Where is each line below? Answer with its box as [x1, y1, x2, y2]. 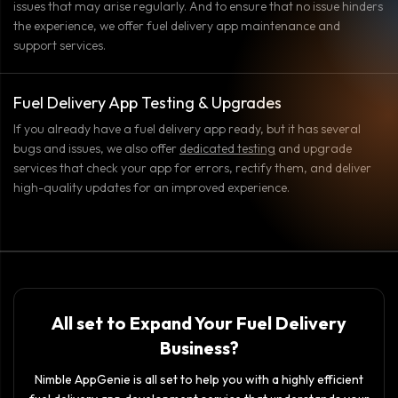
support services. [13, 36, 106, 53]
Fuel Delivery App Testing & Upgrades [13, 92, 282, 113]
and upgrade [278, 139, 352, 156]
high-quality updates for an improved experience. [13, 179, 290, 195]
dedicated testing [179, 139, 275, 156]
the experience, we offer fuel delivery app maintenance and [13, 17, 340, 34]
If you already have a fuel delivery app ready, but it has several [13, 120, 361, 137]
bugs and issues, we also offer [13, 139, 177, 156]
